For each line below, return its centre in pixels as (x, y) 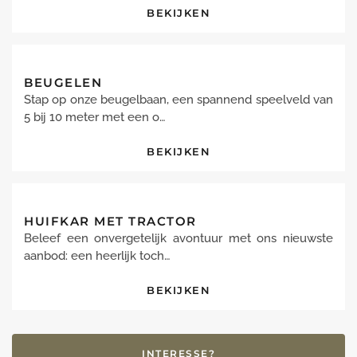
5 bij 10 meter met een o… (95, 117)
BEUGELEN (63, 82)
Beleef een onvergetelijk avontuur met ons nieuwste (178, 238)
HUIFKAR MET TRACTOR (110, 221)
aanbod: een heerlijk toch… (97, 256)
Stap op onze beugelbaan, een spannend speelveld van (178, 100)
